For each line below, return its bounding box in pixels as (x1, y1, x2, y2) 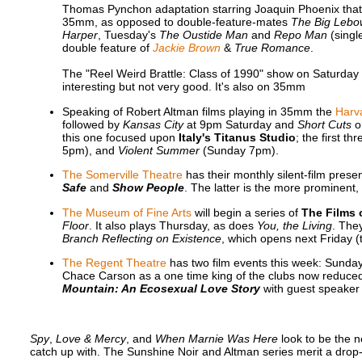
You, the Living (256, 218, 332, 232)
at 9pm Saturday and (183, 117, 297, 131)
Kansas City (122, 117, 183, 131)
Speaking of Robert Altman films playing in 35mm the (61, 104, 335, 118)
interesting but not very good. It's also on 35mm (61, 80, 305, 94)
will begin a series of (191, 205, 301, 219)
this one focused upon (61, 130, 179, 144)
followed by (61, 117, 123, 131)
